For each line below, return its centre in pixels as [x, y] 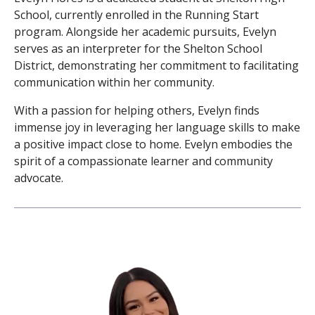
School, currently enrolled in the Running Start [136, 15]
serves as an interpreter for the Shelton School [138, 49]
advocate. [39, 178]
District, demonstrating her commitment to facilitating [156, 66]
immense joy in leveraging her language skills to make [157, 128]
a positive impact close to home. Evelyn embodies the [153, 144]
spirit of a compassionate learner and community [143, 161]
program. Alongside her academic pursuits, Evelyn [145, 32]
